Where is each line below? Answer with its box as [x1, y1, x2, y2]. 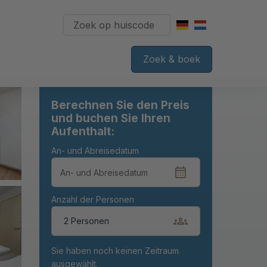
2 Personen [64, 216, 109, 226]
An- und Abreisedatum [51, 145, 139, 156]
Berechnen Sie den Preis [51, 98, 190, 112]
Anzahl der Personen [51, 194, 134, 204]
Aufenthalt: [51, 125, 114, 138]
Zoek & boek [143, 52, 200, 65]
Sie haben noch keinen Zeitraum [51, 246, 179, 256]
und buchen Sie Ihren [51, 111, 170, 125]
